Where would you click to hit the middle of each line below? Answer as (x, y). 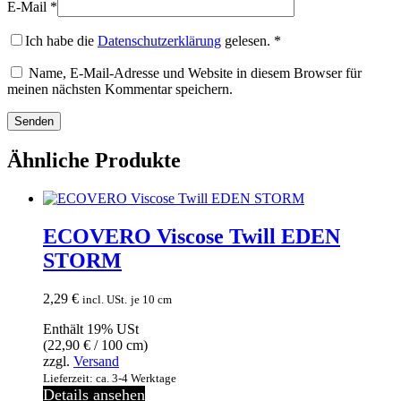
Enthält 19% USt (91, 328)
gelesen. (246, 41)
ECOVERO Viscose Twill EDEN (192, 236)
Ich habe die (61, 41)
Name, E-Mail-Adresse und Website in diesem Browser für (195, 73)
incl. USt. (105, 299)
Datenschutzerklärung (159, 41)
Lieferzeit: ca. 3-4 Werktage (110, 378)
